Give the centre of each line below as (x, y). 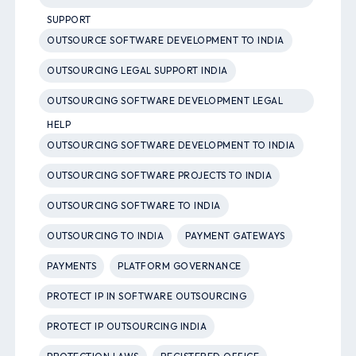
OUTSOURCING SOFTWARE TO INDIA (134, 206)
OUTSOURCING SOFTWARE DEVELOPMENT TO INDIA (171, 145)
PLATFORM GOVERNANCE (180, 266)
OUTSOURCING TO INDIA (106, 236)
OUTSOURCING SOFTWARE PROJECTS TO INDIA (160, 176)
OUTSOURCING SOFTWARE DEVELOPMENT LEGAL (165, 101)
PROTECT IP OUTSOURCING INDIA (127, 327)
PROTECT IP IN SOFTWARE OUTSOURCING (147, 296)
